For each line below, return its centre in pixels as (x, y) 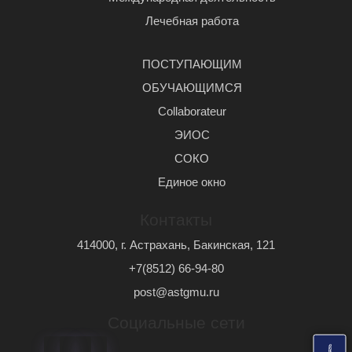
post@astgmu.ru (176, 291)
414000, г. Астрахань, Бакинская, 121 (176, 244)
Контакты (176, 219)
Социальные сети (176, 322)
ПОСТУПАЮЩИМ (192, 64)
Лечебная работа (192, 20)
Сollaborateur (192, 111)
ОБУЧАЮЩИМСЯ (192, 87)
